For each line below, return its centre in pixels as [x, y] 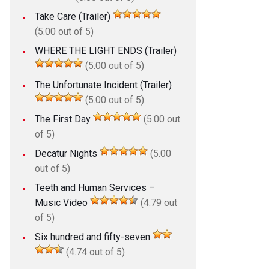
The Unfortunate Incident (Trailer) [103, 85]
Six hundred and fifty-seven [92, 237]
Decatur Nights [66, 153]
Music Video [61, 202]
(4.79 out [157, 202]
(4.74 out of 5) [94, 252]
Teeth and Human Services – [95, 187]
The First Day [62, 119]
